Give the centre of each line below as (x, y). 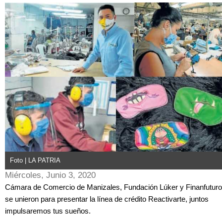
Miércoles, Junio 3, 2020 (50, 175)
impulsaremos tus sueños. (48, 211)
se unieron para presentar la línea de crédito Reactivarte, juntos (107, 199)
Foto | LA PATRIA (35, 161)
